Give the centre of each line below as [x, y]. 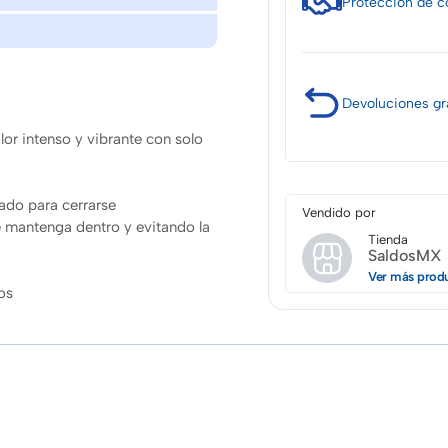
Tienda [388, 240]
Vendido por [339, 213]
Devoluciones [387, 102]
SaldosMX [405, 256]
